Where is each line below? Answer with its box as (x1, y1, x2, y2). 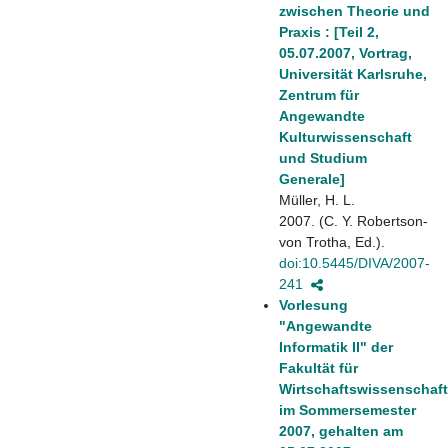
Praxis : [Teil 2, (279, 23, 379, 40)
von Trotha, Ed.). (279, 233, 385, 250)
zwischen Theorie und (279, 2, 430, 19)
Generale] (279, 170, 345, 187)
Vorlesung (279, 296, 348, 313)
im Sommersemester (279, 401, 416, 418)
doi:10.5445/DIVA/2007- (279, 254, 430, 271)
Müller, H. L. (279, 191, 355, 208)
